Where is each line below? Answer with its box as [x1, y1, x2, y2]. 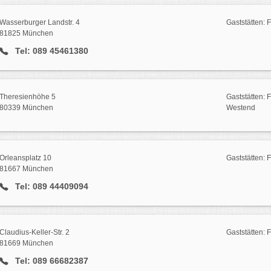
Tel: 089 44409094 [12, 181, 88, 192]
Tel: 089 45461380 [12, 46, 88, 56]
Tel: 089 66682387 [12, 255, 88, 266]
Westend [226, 103, 255, 113]
